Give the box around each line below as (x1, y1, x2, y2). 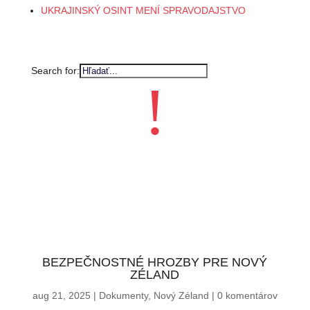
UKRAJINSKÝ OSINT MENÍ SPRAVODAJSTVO (40, 5, 246, 17)
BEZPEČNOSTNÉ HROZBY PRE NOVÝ (42, 255, 268, 270)
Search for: (30, 65, 80, 77)
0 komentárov (217, 290, 277, 302)
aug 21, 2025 (32, 290, 91, 302)
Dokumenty (98, 290, 148, 302)
